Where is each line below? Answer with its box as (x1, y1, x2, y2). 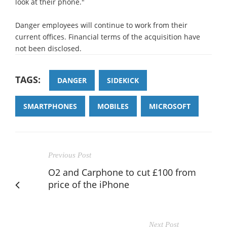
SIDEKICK (107, 75, 139, 85)
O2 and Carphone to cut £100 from (48, 166, 196, 178)
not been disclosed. (15, 43, 82, 53)
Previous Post (48, 150, 91, 159)
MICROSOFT (149, 101, 191, 111)
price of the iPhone (48, 178, 129, 191)
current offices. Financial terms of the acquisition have (15, 31, 200, 42)
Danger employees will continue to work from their (15, 20, 187, 30)
